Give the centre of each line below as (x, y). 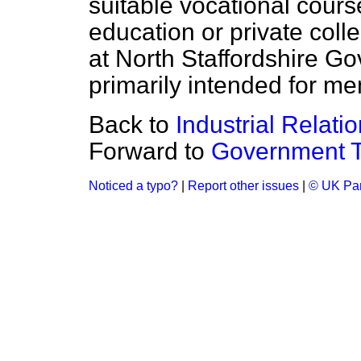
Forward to (150, 151)
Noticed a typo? (133, 186)
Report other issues (243, 186)
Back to (132, 124)
